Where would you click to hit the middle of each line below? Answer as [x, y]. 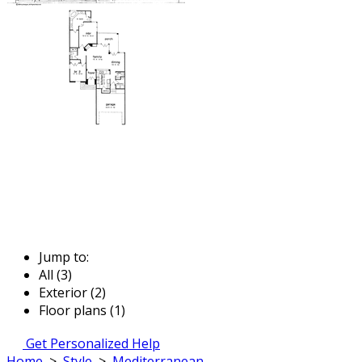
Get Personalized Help [93, 343]
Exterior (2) [72, 292]
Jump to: [64, 257]
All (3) [55, 274]
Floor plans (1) [82, 310]
